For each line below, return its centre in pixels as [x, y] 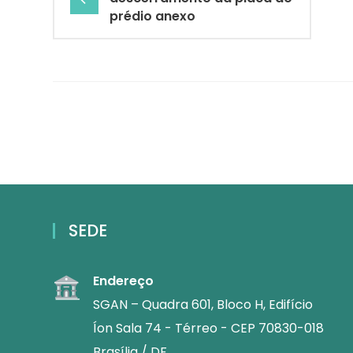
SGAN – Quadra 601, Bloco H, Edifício [203, 305]
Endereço [123, 281]
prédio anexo [152, 17]
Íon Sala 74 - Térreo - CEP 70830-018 [208, 329]
